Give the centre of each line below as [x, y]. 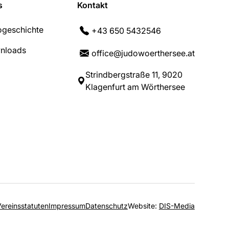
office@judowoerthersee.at [143, 53]
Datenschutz [106, 205]
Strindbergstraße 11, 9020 [134, 74]
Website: [143, 205]
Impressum [67, 205]
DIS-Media [177, 205]
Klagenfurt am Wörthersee [135, 87]
